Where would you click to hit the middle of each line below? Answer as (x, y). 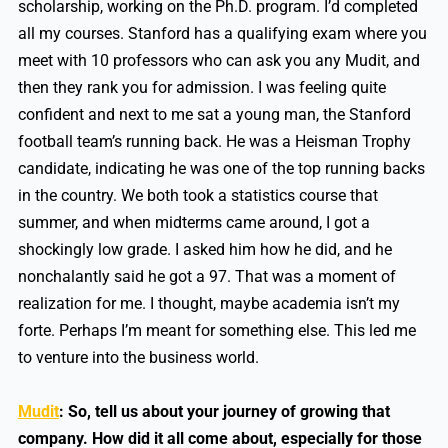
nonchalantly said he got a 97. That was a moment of (206, 277)
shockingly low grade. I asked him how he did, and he (204, 250)
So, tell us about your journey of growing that (228, 412)
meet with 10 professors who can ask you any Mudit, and (218, 61)
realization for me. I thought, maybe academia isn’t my (208, 304)
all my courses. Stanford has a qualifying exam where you (222, 34)
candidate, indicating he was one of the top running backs (221, 169)
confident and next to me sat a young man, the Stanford (214, 115)
